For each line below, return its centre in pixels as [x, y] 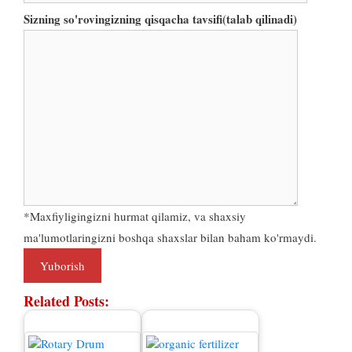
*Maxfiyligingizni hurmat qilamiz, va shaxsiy [135, 216]
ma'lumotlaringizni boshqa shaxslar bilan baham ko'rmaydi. [170, 238]
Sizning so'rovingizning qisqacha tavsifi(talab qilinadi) [160, 19]
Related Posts [64, 301]
